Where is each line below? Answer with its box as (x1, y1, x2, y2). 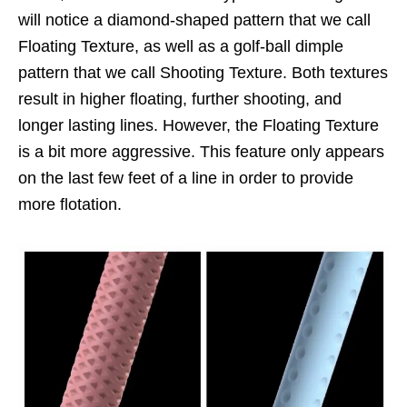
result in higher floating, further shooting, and (18, 89, 342, 108)
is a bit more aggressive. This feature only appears (18, 142, 384, 161)
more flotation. (18, 194, 122, 213)
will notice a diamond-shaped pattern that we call (18, 10, 371, 29)
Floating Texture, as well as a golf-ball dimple (18, 36, 343, 55)
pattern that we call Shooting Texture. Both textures (18, 63, 388, 82)
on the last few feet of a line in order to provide (18, 168, 353, 187)
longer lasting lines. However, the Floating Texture (18, 115, 379, 134)
